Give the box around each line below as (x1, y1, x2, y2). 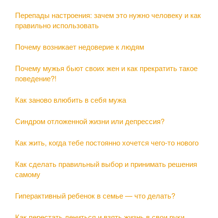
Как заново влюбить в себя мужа (15, 94, 126, 105)
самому (15, 168, 40, 179)
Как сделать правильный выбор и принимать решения (15, 158, 197, 169)
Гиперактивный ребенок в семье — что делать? (15, 190, 175, 200)
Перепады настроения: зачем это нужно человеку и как (15, 9, 201, 20)
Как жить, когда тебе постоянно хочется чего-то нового (15, 137, 199, 147)
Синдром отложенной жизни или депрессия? (15, 115, 164, 126)
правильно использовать (15, 19, 99, 30)
